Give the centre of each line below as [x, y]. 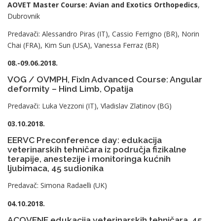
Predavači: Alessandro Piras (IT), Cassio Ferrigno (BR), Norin [103, 34]
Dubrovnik [24, 16]
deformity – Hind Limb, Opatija [70, 89]
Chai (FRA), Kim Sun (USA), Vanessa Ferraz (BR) [83, 45]
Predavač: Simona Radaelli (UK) [57, 185]
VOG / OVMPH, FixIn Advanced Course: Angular [105, 79]
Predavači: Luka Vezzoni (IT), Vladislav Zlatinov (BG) [90, 106]
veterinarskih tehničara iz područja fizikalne [97, 150]
